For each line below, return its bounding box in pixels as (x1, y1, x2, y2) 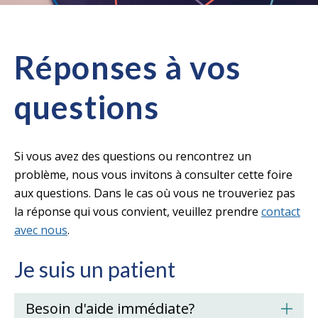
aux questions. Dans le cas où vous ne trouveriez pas (14, 185, 295, 201)
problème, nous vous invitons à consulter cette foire (14, 167, 292, 182)
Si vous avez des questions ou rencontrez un (14, 148, 251, 164)
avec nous (14, 222, 67, 238)
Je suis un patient (14, 256, 175, 282)
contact (261, 204, 300, 219)
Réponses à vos (14, 48, 241, 87)
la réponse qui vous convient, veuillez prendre (14, 204, 261, 219)
